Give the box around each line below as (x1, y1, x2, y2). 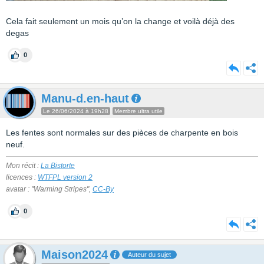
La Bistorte (41, 161, 75, 170)
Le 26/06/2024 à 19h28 (43, 108, 108, 114)
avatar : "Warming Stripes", (6, 185, 93, 193)
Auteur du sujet (128, 251, 171, 258)
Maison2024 (41, 248, 108, 261)
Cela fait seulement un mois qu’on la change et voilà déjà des (6, 16, 235, 26)
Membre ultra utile (114, 108, 163, 114)
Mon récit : (6, 161, 41, 170)
